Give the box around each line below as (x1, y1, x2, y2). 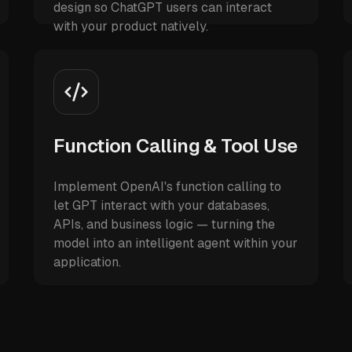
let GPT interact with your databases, (53, 198, 269, 213)
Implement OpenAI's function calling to (53, 179, 281, 194)
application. (53, 255, 121, 269)
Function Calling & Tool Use (53, 135, 298, 156)
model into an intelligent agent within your (53, 236, 298, 251)
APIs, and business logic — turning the (53, 217, 275, 232)
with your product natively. (53, 19, 208, 34)
